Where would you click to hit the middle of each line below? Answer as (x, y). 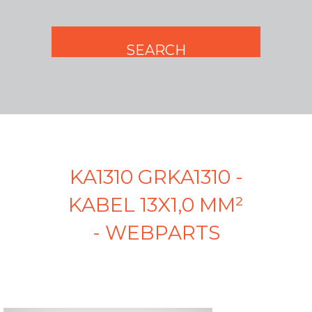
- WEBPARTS (156, 233)
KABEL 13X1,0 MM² (156, 205)
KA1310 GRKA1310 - (156, 177)
